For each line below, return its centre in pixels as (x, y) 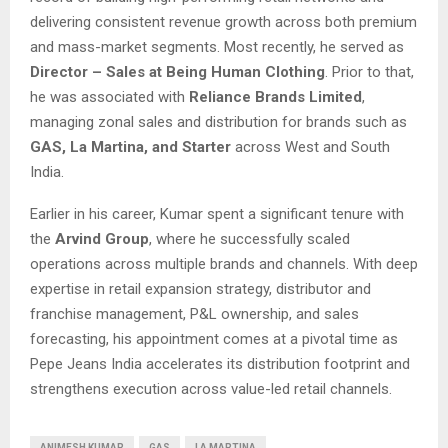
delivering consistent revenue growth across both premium (223, 21)
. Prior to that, (369, 71)
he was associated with (109, 96)
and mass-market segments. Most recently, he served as (217, 46)
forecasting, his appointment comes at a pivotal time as (214, 338)
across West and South (310, 146)
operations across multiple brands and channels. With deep (224, 263)
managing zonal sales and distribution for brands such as (218, 121)
